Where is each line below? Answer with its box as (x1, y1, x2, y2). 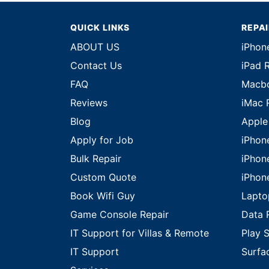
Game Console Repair (70, 208, 169, 221)
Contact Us (70, 59, 122, 72)
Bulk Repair (70, 153, 121, 165)
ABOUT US (70, 41, 119, 53)
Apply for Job (70, 134, 133, 147)
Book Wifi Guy (70, 190, 135, 202)
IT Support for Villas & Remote (70, 227, 209, 240)
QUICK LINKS (70, 22, 130, 33)
